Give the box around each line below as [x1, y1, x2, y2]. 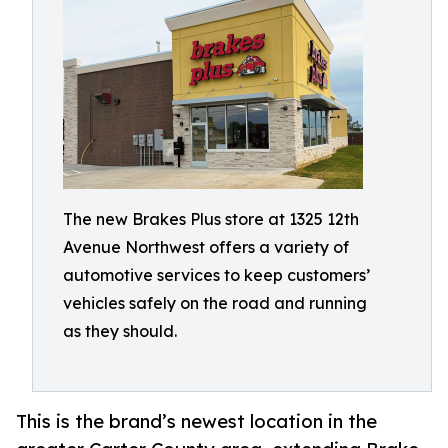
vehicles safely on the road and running [63, 293, 367, 313]
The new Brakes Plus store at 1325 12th [63, 209, 359, 229]
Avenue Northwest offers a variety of [63, 237, 349, 257]
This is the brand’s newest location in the [16, 410, 377, 433]
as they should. [63, 321, 177, 341]
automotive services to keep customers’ [63, 265, 370, 285]
